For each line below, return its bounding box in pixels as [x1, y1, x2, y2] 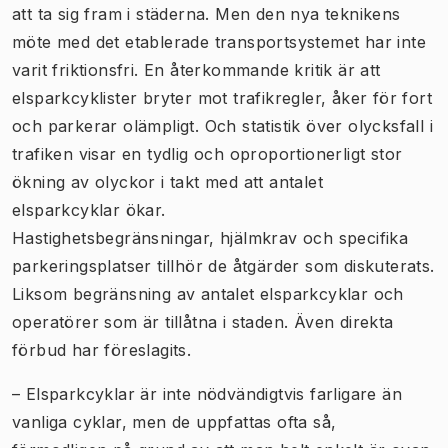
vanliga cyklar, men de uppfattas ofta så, [12, 411, 337, 432]
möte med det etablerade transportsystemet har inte [12, 31, 426, 52]
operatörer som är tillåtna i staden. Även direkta [12, 311, 394, 332]
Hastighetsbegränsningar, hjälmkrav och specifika [12, 227, 409, 248]
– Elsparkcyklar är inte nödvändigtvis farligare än [12, 383, 402, 404]
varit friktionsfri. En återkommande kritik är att [12, 59, 381, 80]
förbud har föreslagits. [12, 339, 192, 360]
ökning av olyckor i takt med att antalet [12, 171, 323, 192]
